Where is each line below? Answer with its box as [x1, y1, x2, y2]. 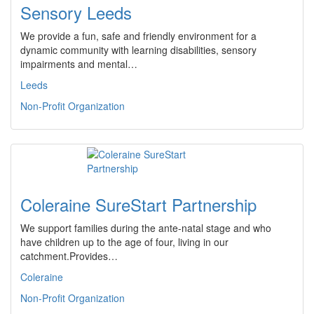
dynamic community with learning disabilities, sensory [20, 43, 257, 57]
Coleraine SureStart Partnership [20, 192, 257, 217]
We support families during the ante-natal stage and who [20, 221, 271, 235]
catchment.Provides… [20, 249, 118, 263]
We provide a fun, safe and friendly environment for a [20, 29, 257, 43]
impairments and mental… [20, 57, 137, 71]
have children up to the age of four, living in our [20, 235, 228, 249]
